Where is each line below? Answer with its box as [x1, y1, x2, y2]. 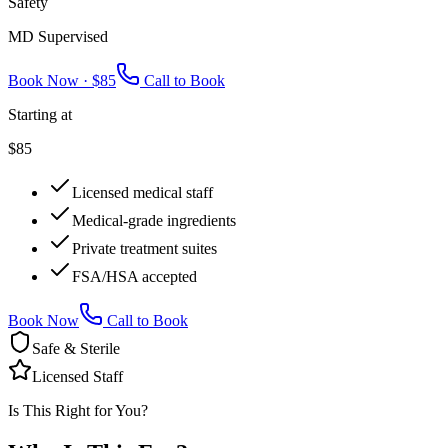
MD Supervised [8, 27, 108, 45]
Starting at [8, 105, 72, 123]
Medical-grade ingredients [72, 211, 236, 229]
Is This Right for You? [8, 401, 148, 419]
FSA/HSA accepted [72, 267, 197, 285]
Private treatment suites [72, 239, 217, 257]
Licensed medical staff [72, 183, 213, 201]
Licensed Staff [32, 367, 123, 385]
